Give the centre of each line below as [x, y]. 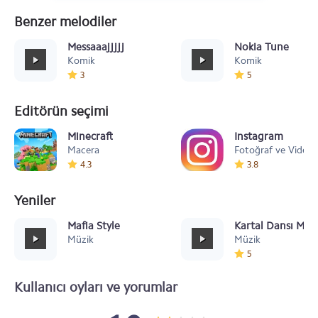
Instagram [259, 136]
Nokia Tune [262, 47]
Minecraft [90, 136]
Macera [83, 150]
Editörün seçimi [61, 111]
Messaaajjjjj [96, 47]
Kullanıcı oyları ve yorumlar [96, 287]
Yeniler [35, 201]
